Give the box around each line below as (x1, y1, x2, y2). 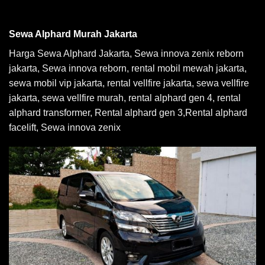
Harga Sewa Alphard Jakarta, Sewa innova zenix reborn (9, 48, 244, 59)
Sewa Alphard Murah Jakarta (9, 28, 137, 39)
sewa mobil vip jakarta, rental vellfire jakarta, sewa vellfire (9, 77, 249, 88)
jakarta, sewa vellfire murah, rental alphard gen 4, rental (9, 92, 241, 103)
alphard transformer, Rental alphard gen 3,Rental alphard (9, 107, 247, 118)
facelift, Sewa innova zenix (9, 122, 121, 132)
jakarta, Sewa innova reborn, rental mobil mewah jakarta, (9, 63, 247, 73)
